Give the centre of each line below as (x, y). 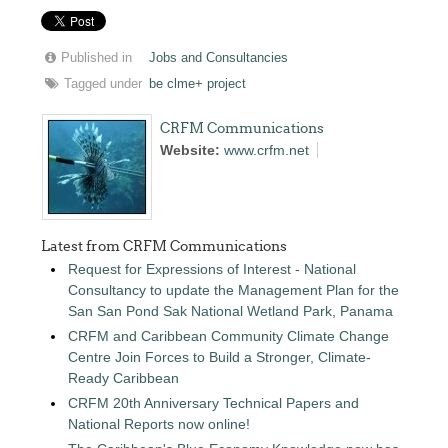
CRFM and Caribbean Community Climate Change (229, 336)
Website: (192, 150)
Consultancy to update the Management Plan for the (234, 290)
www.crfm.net (267, 150)
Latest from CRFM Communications (164, 246)
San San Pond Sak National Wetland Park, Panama (231, 311)
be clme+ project (198, 84)
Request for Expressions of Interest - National (212, 269)
